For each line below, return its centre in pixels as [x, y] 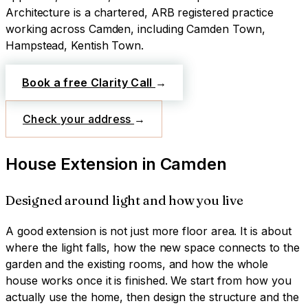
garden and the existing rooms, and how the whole [137, 264]
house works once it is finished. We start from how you [148, 281]
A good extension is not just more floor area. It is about [148, 231]
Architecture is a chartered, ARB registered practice [140, 12]
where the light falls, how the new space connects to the [153, 248]
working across [45, 29]
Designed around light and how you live [124, 200]
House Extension [72, 164]
